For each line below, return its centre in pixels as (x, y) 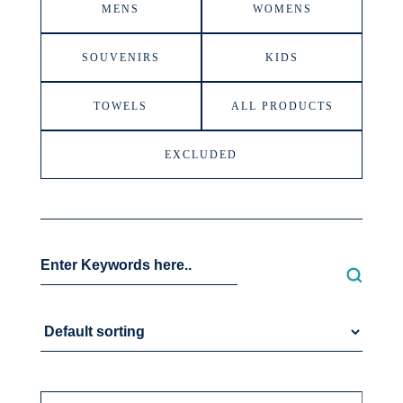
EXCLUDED (201, 155)
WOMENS (282, 9)
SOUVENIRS (121, 58)
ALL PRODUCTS (282, 106)
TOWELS (121, 106)
